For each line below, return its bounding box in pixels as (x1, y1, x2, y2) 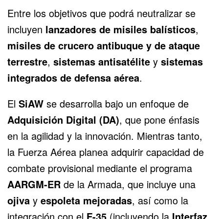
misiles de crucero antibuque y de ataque (7, 38, 200, 52)
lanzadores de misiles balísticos (45, 22, 196, 36)
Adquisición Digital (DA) (7, 112, 119, 127)
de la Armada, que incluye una (61, 176, 196, 191)
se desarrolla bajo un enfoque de (44, 96, 189, 110)
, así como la (132, 193, 188, 207)
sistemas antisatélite (53, 54, 150, 68)
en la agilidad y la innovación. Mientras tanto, (7, 128, 202, 143)
